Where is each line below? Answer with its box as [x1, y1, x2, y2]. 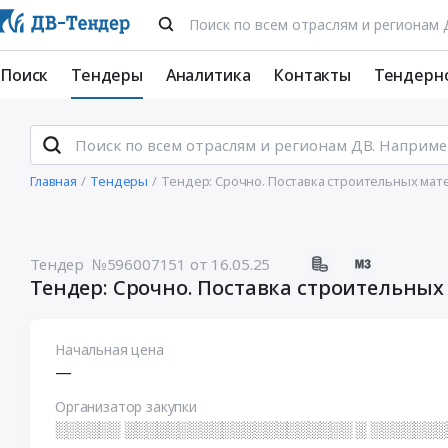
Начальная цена [55, 340, 164, 359]
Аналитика [165, 64, 251, 86]
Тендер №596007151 [30, 254, 187, 274]
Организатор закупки [55, 397, 197, 416]
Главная [30, 172, 77, 190]
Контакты [273, 64, 351, 86]
